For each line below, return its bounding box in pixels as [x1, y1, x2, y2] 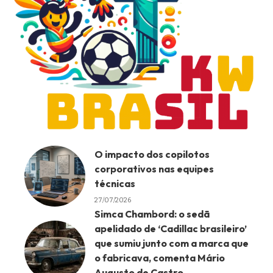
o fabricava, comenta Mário [94, 252, 225, 264]
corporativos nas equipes [94, 162, 214, 175]
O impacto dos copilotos [94, 147, 210, 160]
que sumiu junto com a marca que [94, 237, 249, 250]
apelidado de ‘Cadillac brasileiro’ [94, 222, 247, 235]
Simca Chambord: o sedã [94, 208, 210, 221]
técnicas [94, 177, 135, 190]
